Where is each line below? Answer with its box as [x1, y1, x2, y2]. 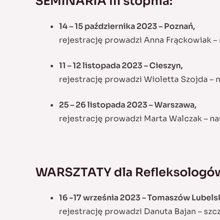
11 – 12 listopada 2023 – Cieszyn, [59, 60, 183, 71]
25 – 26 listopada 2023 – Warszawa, [59, 99, 196, 110]
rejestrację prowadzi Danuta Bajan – [59, 206, 204, 217]
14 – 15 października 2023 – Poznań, [59, 21, 195, 31]
